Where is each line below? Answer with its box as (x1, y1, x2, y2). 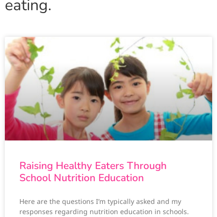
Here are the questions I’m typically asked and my (19, 197, 181, 206)
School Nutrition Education (19, 171, 144, 185)
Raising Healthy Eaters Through (19, 159, 167, 173)
